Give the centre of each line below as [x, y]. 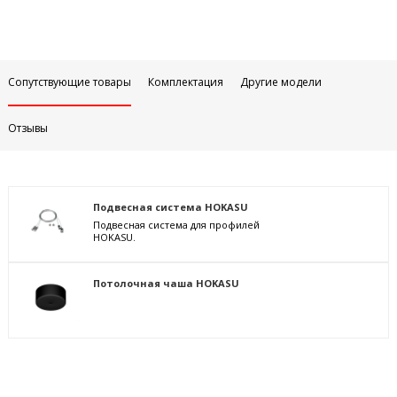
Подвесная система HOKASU [170, 207]
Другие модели [280, 82]
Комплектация [185, 82]
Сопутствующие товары [69, 82]
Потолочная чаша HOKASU [166, 284]
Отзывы [27, 128]
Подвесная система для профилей [176, 225]
